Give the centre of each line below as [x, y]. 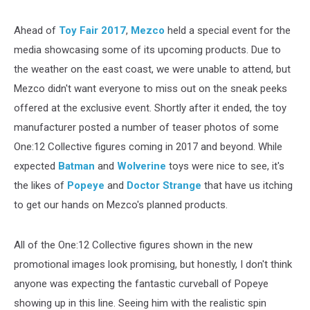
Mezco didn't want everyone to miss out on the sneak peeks [151, 89]
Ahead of [36, 30]
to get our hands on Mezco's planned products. [121, 205]
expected [36, 166]
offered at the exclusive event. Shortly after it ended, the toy [150, 108]
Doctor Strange [164, 185]
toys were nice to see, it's [225, 166]
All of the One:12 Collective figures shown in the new [133, 245]
